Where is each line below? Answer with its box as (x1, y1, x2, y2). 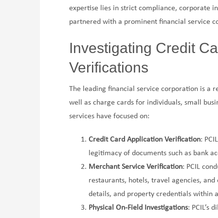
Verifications (69, 59, 149, 76)
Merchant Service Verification (89, 163, 183, 171)
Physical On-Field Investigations (89, 204, 188, 212)
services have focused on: (69, 112, 150, 121)
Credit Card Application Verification (89, 136, 201, 144)
